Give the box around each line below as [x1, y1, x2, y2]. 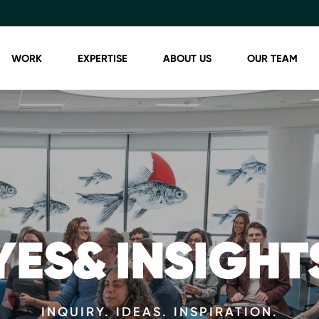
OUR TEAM [247, 51, 298, 65]
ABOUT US [163, 51, 211, 65]
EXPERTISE [78, 51, 127, 65]
